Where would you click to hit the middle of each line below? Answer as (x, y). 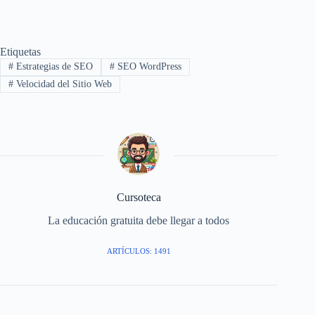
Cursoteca (139, 197)
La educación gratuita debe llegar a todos (139, 220)
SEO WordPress (148, 67)
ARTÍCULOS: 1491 (139, 251)
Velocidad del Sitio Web (62, 84)
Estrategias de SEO (53, 67)
